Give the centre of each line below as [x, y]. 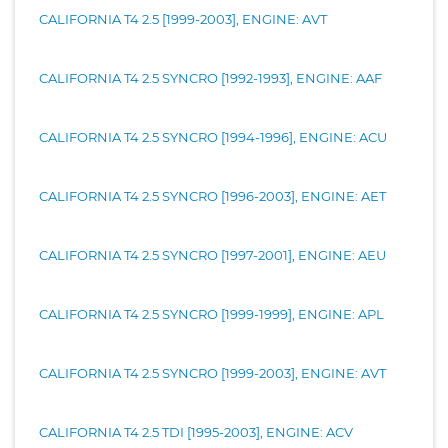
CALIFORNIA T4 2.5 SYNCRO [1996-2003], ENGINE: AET [212, 195]
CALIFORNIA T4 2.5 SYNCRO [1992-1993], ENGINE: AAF [210, 77]
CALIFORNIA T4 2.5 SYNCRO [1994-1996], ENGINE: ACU [213, 136]
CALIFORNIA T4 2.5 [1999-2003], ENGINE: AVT [183, 18]
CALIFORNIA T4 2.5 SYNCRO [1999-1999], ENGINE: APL [211, 313]
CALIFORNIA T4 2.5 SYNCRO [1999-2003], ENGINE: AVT [212, 372]
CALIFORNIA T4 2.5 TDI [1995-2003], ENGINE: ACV [196, 431]
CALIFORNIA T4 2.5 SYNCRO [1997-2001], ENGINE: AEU [212, 254]
